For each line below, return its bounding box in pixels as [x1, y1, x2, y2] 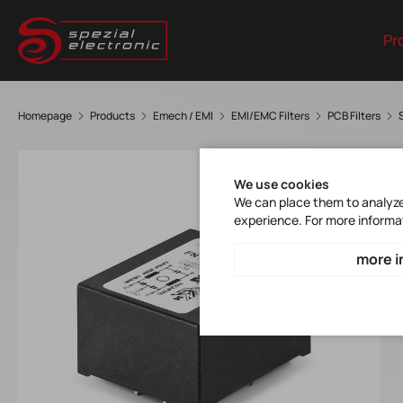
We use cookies [233, 175, 329, 193]
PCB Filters [327, 108, 381, 123]
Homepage [18, 108, 72, 123]
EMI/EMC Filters [231, 108, 309, 123]
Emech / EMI [153, 108, 213, 123]
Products [90, 108, 135, 123]
